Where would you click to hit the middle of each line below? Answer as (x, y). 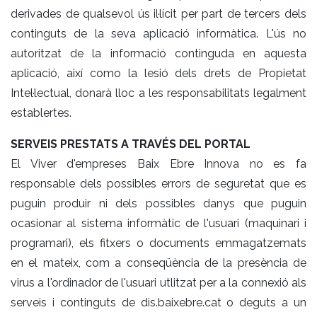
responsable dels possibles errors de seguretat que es (158, 183)
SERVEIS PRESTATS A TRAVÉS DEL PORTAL (131, 144)
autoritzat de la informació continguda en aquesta (158, 53)
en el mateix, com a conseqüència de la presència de (158, 263)
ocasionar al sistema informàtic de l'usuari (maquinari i (158, 223)
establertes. (41, 113)
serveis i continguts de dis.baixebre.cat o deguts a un (158, 302)
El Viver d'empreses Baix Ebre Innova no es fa (158, 163)
